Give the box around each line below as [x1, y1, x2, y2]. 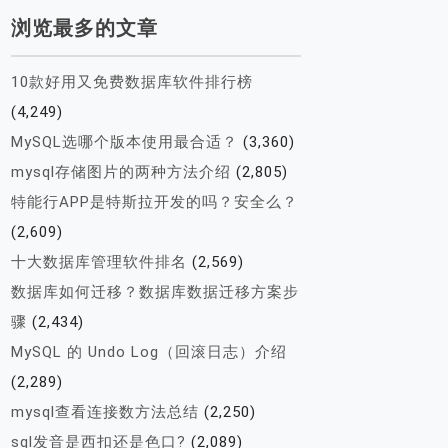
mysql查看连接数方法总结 [11, 403, 199, 421]
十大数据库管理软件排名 [11, 253, 187, 271]
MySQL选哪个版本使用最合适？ [11, 133, 238, 151]
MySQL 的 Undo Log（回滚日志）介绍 [11, 343, 287, 361]
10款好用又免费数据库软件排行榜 [11, 73, 253, 91]
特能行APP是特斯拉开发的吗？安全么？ [11, 193, 298, 211]
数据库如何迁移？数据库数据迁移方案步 [11, 283, 299, 301]
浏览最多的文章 [11, 16, 158, 40]
